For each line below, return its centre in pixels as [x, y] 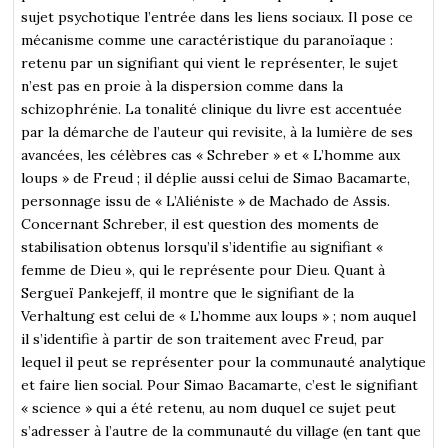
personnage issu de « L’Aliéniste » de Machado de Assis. [206, 200]
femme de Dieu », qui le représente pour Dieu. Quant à [203, 269]
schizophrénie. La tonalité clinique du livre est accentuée [212, 108]
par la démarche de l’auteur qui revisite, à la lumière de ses [217, 131]
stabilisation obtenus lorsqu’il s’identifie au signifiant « [202, 246]
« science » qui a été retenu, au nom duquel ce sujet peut [209, 407]
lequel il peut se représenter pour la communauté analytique [224, 361]
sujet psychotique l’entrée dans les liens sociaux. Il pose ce [217, 16]
